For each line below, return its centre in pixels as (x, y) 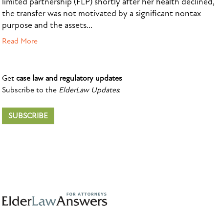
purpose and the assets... (47, 25)
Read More (20, 41)
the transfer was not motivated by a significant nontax (101, 13)
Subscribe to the (30, 90)
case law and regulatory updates (69, 78)
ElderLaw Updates (89, 90)
